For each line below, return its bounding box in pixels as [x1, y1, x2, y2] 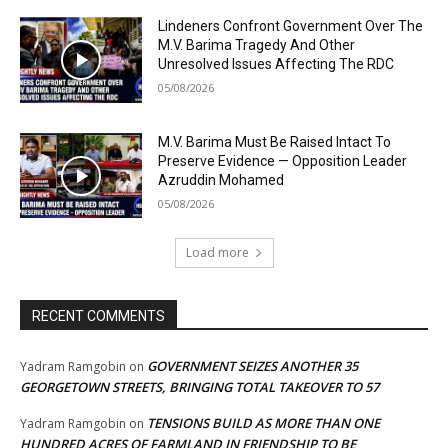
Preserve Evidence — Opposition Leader [158, 152, 408, 169]
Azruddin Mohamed [158, 171, 285, 188]
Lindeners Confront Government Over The [158, 18, 424, 35]
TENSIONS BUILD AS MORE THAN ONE [147, 414, 380, 433]
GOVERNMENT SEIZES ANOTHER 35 [147, 357, 358, 376]
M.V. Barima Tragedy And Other [158, 37, 356, 54]
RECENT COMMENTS [32, 308, 165, 325]
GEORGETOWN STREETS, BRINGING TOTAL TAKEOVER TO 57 [20, 378, 379, 397]
